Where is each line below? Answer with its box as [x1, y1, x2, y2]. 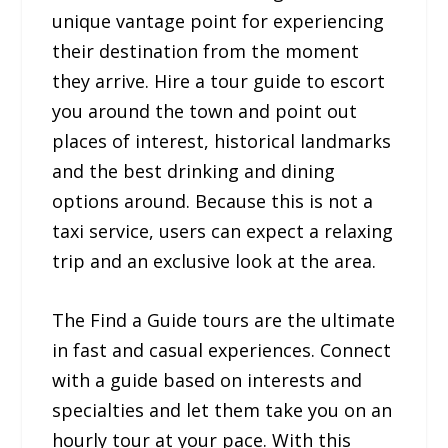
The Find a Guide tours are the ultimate [52, 307, 396, 332]
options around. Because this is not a [52, 188, 374, 213]
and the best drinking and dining [52, 158, 336, 183]
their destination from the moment [52, 38, 360, 63]
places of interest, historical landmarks [52, 128, 392, 153]
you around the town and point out [52, 98, 358, 123]
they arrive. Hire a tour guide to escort [52, 68, 386, 93]
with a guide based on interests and [52, 367, 363, 392]
